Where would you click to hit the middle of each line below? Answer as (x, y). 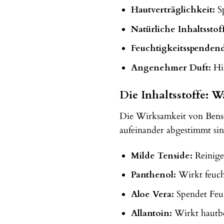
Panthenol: (153, 175)
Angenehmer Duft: (171, 67)
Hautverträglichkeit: (173, 10)
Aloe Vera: (152, 194)
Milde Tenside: (161, 155)
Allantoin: (151, 213)
